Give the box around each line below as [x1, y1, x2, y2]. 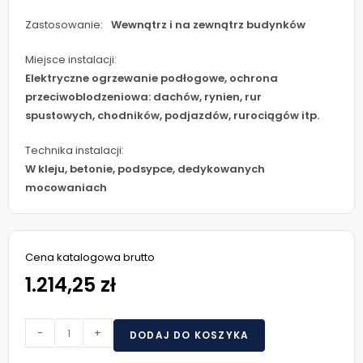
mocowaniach [25, 180, 107, 195]
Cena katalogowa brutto [25, 250, 155, 265]
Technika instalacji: [25, 143, 124, 158]
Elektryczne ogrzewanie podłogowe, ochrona [25, 70, 278, 86]
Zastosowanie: [25, 17, 103, 32]
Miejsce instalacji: [25, 52, 117, 67]
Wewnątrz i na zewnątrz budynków [111, 17, 305, 32]
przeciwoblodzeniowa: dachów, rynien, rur [25, 89, 262, 105]
